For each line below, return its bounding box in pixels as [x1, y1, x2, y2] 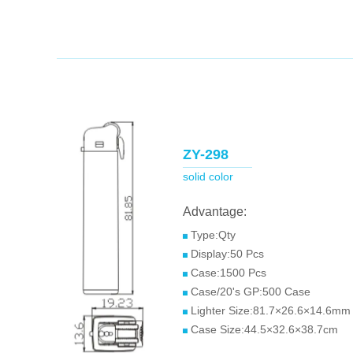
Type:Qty [188, 229, 236, 241]
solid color [183, 170, 233, 183]
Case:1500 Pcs [191, 266, 266, 279]
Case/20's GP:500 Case [191, 285, 310, 298]
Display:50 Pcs [188, 247, 264, 260]
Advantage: [183, 205, 247, 218]
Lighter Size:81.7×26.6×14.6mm [191, 304, 351, 317]
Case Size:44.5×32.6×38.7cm [191, 323, 338, 336]
